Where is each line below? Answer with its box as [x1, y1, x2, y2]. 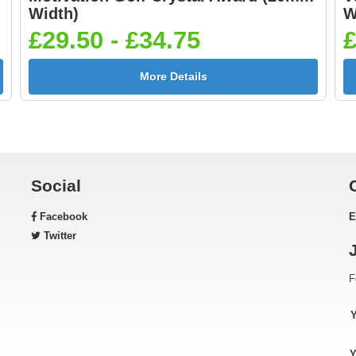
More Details [139, 70, 207, 83]
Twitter [41, 230, 76, 242]
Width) [29, 5, 79, 22]
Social [31, 176, 81, 195]
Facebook [37, 211, 87, 222]
